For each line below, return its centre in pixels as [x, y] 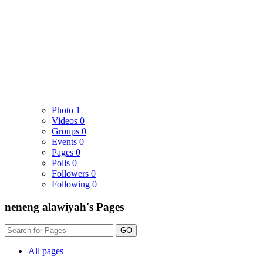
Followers [71, 173]
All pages [46, 251]
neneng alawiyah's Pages [64, 207]
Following [72, 184]
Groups [67, 131]
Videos [66, 120]
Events [65, 141]
